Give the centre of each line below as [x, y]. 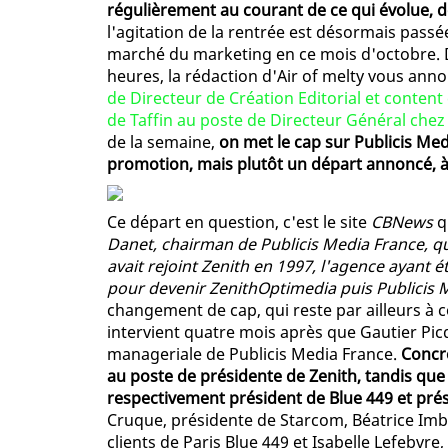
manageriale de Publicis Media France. [254, 354]
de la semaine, [163, 142]
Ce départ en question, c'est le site [239, 222]
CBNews [402, 222]
